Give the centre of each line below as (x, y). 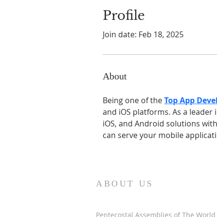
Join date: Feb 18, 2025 (143, 34)
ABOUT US (125, 184)
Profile (124, 15)
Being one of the (133, 100)
